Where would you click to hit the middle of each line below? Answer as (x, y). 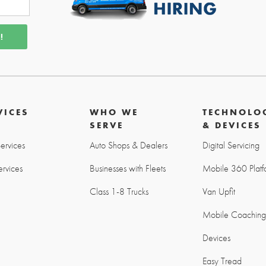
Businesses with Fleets (127, 169)
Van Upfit (219, 192)
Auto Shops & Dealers (128, 145)
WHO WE (114, 112)
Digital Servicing (231, 145)
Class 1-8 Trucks (119, 192)
